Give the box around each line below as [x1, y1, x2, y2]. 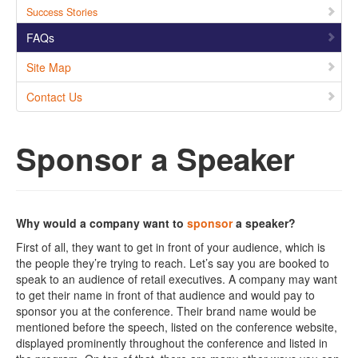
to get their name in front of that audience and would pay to [16, 287, 315, 303]
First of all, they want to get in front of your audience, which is [16, 239, 325, 255]
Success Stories [26, 5, 97, 19]
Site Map [26, 59, 71, 75]
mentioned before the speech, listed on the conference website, [16, 319, 337, 335]
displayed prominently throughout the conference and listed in [16, 335, 328, 351]
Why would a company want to [16, 215, 187, 231]
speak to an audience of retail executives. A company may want [16, 271, 337, 287]
